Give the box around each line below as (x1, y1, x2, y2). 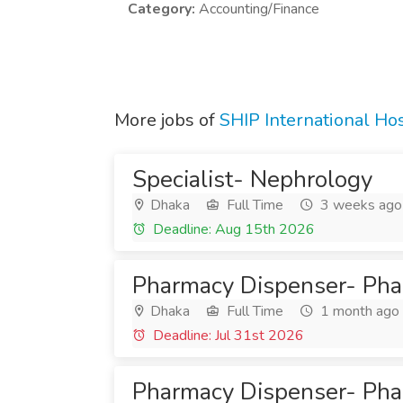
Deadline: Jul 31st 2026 (149, 326, 304, 345)
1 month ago (317, 301, 399, 321)
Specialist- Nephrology (132, 164, 372, 195)
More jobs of (114, 108, 219, 132)
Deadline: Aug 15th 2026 (149, 219, 315, 239)
